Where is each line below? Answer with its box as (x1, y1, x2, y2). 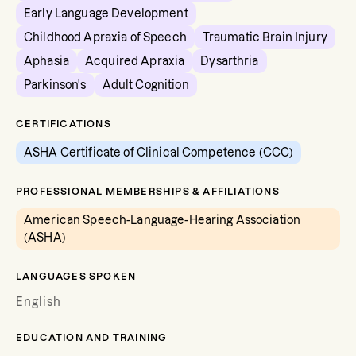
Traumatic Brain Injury (202, 31, 327, 44)
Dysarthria (200, 55, 259, 68)
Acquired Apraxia (84, 55, 185, 68)
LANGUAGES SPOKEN (16, 271, 137, 281)
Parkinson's (24, 79, 87, 91)
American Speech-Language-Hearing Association (24, 214, 301, 226)
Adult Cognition (102, 79, 189, 91)
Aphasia (24, 55, 69, 68)
